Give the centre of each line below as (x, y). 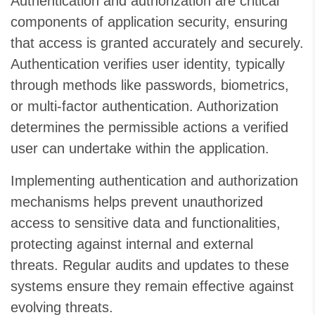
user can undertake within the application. (140, 149)
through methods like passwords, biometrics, (150, 85)
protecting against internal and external (132, 244)
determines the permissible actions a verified (149, 128)
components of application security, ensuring (149, 22)
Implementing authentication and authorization (154, 181)
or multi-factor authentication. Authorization (144, 107)
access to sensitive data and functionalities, (146, 223)
